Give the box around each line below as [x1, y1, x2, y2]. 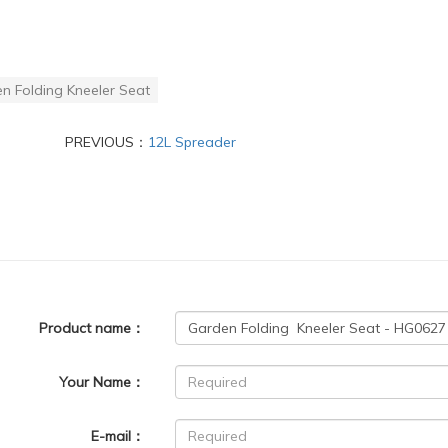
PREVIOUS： [64, 132, 148, 151]
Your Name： [59, 372, 146, 391]
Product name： [39, 318, 146, 337]
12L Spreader [147, 132, 236, 151]
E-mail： [91, 426, 146, 445]
